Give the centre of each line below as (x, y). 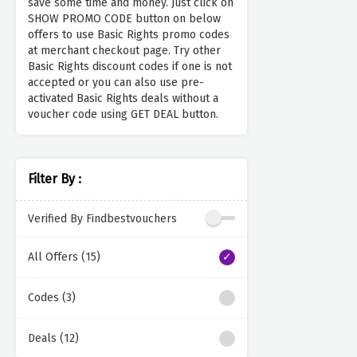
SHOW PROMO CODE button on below (124, 19)
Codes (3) (52, 298)
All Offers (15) (64, 257)
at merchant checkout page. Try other (124, 51)
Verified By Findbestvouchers (102, 218)
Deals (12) (53, 339)
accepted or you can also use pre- (116, 83)
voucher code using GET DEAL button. (123, 115)
